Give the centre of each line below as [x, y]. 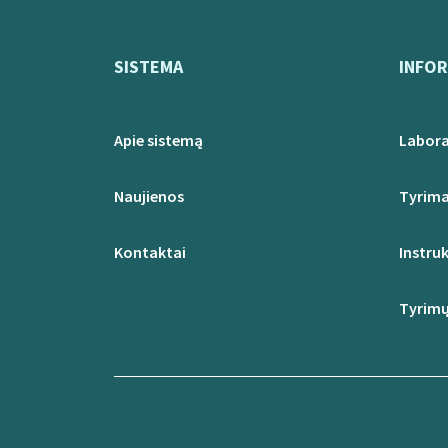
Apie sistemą [158, 140]
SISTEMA [148, 66]
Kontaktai [150, 252]
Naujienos [149, 196]
